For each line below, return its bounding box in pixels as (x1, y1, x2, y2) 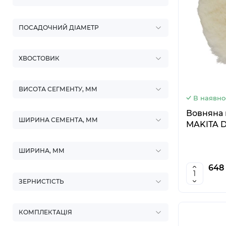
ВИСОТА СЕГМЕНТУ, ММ (19, 85, 97, 93)
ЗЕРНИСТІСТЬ (19, 178, 64, 185)
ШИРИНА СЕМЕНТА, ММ (19, 116, 98, 124)
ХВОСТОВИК (19, 54, 60, 62)
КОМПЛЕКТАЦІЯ (19, 208, 72, 216)
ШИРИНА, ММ (19, 147, 65, 154)
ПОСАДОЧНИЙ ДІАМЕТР (19, 24, 99, 31)
